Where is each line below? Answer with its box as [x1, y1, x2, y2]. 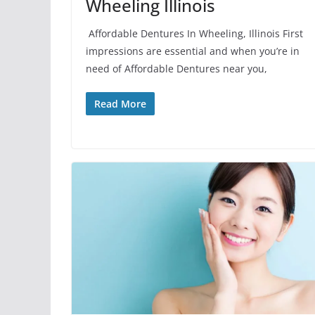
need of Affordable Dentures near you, [86, 61, 267, 75]
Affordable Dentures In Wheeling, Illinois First [86, 26, 303, 40]
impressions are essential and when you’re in [86, 44, 300, 58]
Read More [94, 96, 146, 110]
